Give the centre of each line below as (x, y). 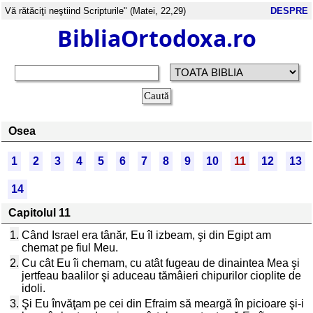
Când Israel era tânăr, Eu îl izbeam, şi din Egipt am (146, 235)
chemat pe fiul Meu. (70, 248)
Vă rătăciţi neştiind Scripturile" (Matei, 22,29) (95, 11)
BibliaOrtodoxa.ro (156, 38)
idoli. (34, 288)
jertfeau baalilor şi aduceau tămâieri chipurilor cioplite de (161, 276)
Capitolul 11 (39, 213)
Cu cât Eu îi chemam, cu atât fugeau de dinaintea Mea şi (161, 263)
